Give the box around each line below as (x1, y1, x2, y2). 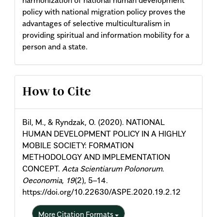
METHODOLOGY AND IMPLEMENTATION (22, 152, 170, 162)
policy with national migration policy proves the (22, 6, 186, 16)
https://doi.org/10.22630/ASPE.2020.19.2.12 (22, 187, 181, 197)
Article (14, 78, 68, 94)
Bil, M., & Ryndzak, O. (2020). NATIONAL (22, 117, 165, 127)
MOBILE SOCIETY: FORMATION (22, 140, 134, 151)
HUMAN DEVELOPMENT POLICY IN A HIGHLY (22, 129, 186, 139)
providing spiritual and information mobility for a (22, 30, 189, 40)
